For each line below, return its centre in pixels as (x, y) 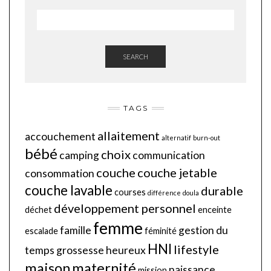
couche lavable (69, 190)
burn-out (207, 138)
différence (164, 193)
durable (222, 191)
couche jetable (177, 172)
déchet (38, 210)
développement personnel (125, 208)
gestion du (203, 230)
